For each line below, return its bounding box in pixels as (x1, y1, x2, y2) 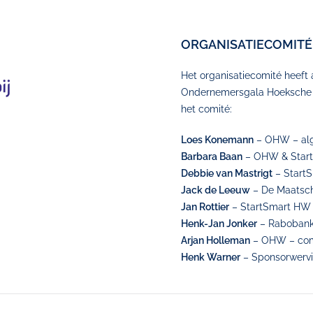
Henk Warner (181, 252, 240, 263)
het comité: (181, 103, 232, 115)
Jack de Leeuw (181, 184, 250, 196)
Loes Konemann (181, 134, 254, 145)
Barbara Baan (181, 151, 242, 162)
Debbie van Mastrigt (181, 168, 272, 179)
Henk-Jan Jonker (181, 218, 257, 229)
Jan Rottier (181, 201, 229, 212)
